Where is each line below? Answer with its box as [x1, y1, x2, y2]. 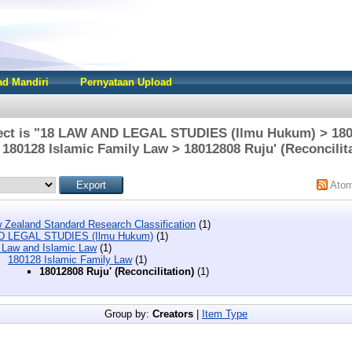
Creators [152, 307, 193, 320]
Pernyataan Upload [80, 76, 172, 88]
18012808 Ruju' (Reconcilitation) [39, 265, 194, 277]
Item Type [202, 307, 247, 320]
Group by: [104, 307, 152, 320]
